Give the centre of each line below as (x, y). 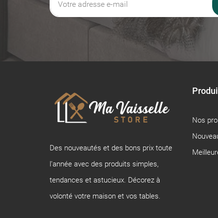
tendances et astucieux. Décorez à (105, 180)
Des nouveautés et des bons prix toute (111, 148)
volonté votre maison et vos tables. (105, 196)
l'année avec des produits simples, (104, 164)
